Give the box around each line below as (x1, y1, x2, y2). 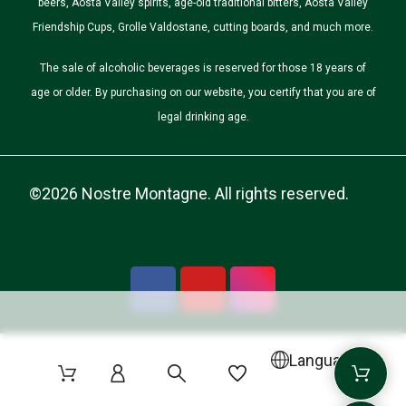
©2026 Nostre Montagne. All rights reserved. (29, 184, 350, 203)
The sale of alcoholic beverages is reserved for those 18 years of (40, 62, 366, 74)
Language (289, 350, 359, 370)
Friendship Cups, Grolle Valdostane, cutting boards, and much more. (33, 21, 373, 34)
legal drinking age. (157, 111, 249, 123)
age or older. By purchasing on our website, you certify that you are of (30, 86, 376, 99)
